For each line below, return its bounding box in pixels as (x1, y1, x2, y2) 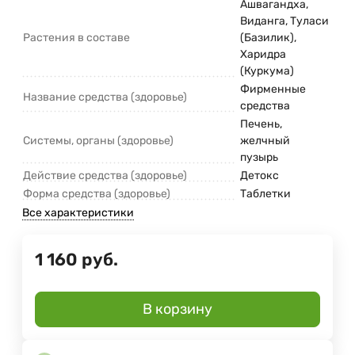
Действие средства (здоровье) (23, 169, 187, 183)
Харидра (240, 48, 286, 62)
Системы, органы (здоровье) (23, 134, 174, 148)
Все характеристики (22, 206, 134, 220)
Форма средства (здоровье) (23, 187, 170, 201)
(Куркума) (240, 64, 294, 78)
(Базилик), (240, 31, 296, 45)
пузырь (240, 151, 278, 165)
